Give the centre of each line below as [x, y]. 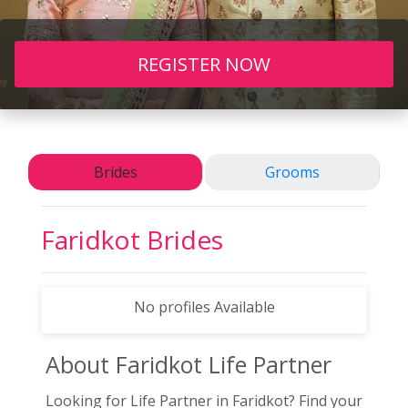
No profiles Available [204, 307]
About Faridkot [127, 364]
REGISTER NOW [204, 64]
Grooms [292, 172]
